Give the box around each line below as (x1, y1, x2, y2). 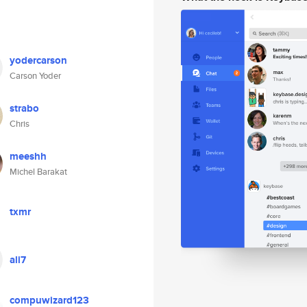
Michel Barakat (10, 165, 67, 178)
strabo (10, 101, 39, 116)
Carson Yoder (10, 69, 61, 82)
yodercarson (10, 53, 67, 68)
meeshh (10, 149, 47, 164)
